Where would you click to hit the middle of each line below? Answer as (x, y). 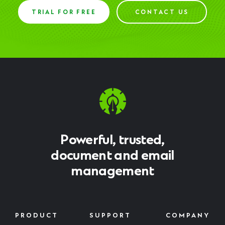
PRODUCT (37, 216)
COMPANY (188, 216)
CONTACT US (162, 13)
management (113, 172)
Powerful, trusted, (113, 141)
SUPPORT (110, 216)
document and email (113, 156)
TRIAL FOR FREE (64, 13)
